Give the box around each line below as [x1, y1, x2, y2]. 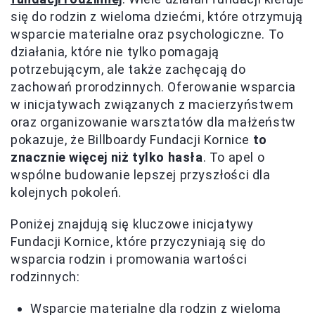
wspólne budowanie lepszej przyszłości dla [11, 167, 271, 183]
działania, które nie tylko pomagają [11, 44, 220, 60]
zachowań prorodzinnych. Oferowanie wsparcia [11, 79, 296, 95]
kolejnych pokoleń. [11, 185, 122, 200]
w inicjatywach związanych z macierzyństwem [11, 97, 294, 112]
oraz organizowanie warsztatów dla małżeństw [11, 115, 296, 130]
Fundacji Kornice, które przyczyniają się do [11, 234, 266, 250]
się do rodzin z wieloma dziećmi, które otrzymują [11, 9, 303, 25]
